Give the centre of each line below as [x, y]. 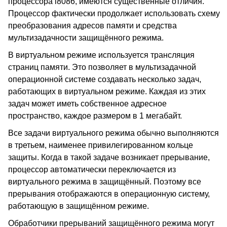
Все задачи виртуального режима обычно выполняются [113, 133]
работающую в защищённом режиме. [79, 206]
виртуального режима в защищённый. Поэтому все [105, 182]
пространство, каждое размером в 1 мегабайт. [95, 116]
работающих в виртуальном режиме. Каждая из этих [107, 91]
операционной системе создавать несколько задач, [105, 79]
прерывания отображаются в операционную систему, [109, 194]
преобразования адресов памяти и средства [92, 26]
